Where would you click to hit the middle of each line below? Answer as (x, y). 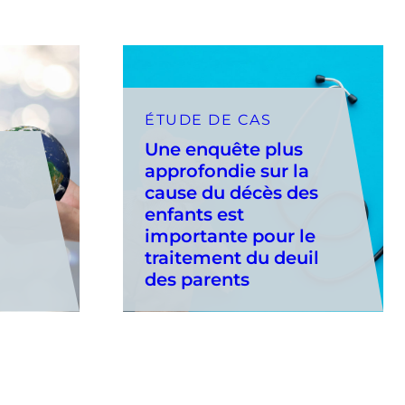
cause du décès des (231, 192)
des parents (197, 279)
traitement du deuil (232, 257)
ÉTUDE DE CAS (208, 119)
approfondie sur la (227, 170)
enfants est (194, 214)
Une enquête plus (224, 149)
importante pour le (230, 235)
